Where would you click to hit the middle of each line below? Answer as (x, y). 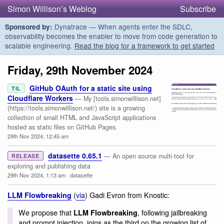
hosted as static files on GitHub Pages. (62, 127)
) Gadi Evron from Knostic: (127, 195)
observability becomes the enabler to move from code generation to (111, 36)
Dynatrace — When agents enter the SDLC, (122, 26)
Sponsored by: (29, 27)
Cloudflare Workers (40, 98)
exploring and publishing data (49, 166)
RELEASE (25, 156)
